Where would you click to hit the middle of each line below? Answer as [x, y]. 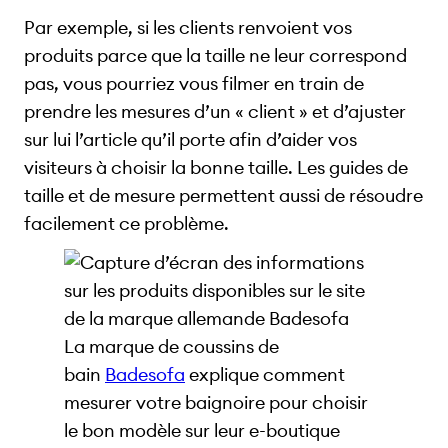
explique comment [265, 375]
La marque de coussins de [171, 347]
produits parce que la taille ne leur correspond [215, 56]
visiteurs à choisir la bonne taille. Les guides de [216, 168]
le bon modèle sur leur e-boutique [202, 431]
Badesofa [145, 375]
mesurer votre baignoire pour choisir [216, 403]
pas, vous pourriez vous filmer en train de [194, 84]
